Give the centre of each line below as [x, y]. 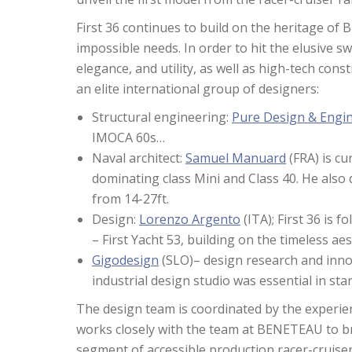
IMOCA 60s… [128, 137]
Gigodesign [125, 260]
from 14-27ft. [130, 198]
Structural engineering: [162, 117]
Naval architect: [139, 158]
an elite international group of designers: [198, 88]
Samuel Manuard [236, 158]
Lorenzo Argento [190, 219]
